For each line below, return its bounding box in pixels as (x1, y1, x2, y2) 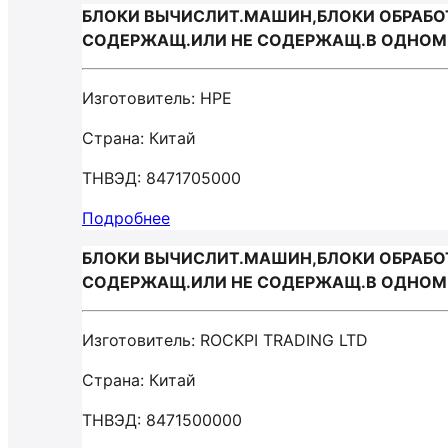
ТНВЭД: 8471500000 (82, 410, 242, 430)
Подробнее (82, 208, 170, 228)
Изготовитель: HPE (82, 88, 232, 108)
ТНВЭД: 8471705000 (82, 168, 241, 188)
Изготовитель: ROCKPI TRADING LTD (82, 330, 368, 350)
